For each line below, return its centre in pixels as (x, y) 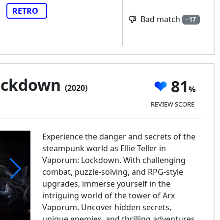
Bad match (160, 19)
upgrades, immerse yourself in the (106, 184)
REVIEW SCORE (172, 104)
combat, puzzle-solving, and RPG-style (112, 172)
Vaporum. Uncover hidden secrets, (107, 207)
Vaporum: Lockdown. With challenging (114, 160)
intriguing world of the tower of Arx (108, 195)
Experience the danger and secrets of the (119, 137)
